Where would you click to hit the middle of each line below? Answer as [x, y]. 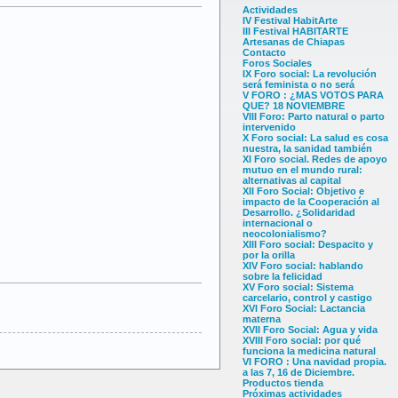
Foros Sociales [277, 64]
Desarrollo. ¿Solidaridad [299, 213]
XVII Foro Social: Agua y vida [310, 330]
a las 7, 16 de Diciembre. [298, 373]
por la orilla [269, 255]
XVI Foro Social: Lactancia [304, 309]
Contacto [264, 53]
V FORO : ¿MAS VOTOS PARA [313, 96]
